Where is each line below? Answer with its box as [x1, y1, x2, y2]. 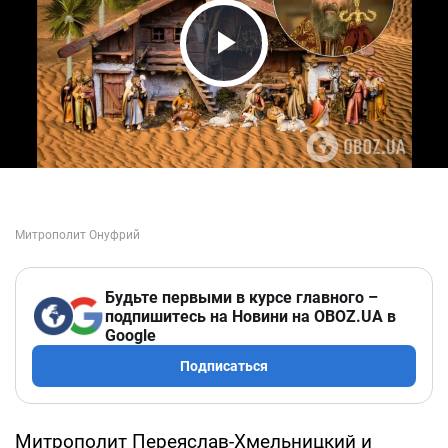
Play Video [186, 59, 374, 102]
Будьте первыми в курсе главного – [105, 287, 378, 307]
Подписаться [180, 357, 268, 374]
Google [105, 325, 156, 345]
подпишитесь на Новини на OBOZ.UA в [105, 306, 396, 326]
